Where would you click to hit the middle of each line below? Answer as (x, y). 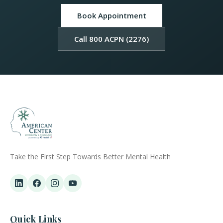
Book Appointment (111, 16)
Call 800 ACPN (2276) (111, 39)
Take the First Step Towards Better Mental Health (90, 157)
